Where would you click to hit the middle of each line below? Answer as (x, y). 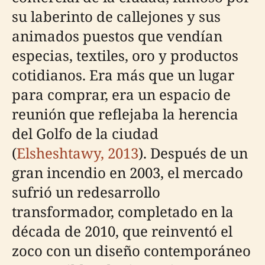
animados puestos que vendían (117, 35)
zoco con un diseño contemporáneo (131, 250)
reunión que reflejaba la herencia (125, 114)
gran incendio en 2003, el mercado (127, 172)
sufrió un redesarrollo (86, 192)
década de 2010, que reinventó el (122, 231)
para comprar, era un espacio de (121, 94)
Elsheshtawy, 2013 (77, 153)
